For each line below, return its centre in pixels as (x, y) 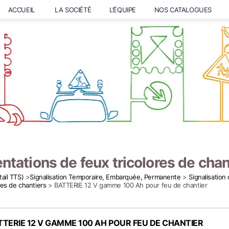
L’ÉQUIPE (123, 10)
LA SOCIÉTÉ (73, 10)
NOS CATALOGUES (183, 10)
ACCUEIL (22, 10)
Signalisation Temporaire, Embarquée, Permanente (105, 177)
